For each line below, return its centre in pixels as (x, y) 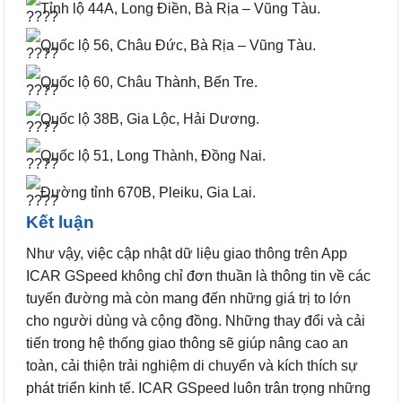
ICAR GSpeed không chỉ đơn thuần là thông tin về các (198, 275)
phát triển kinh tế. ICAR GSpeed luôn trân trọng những (198, 388)
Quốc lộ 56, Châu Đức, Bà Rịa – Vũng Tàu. (178, 46)
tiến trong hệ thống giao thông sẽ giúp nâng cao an (187, 343)
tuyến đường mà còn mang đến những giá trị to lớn (188, 298)
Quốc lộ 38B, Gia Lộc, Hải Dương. (150, 119)
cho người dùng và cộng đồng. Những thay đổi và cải (196, 320)
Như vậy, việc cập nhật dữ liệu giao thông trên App (187, 253)
